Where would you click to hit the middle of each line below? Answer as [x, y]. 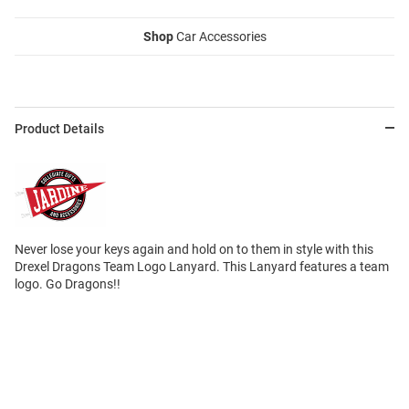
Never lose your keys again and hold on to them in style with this [194, 249]
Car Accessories [220, 36]
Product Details [59, 128]
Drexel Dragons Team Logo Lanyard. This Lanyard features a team [202, 266]
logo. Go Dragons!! [68, 283]
